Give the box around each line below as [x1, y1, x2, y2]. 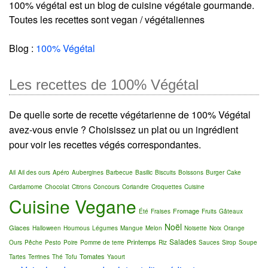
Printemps [127, 237, 156, 247]
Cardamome [9, 182, 42, 191]
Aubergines [72, 168, 103, 177]
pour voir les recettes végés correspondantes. [9, 138, 201, 152]
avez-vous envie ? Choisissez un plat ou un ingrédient [9, 123, 238, 137]
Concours [93, 182, 120, 191]
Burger [206, 168, 224, 177]
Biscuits [155, 168, 176, 177]
